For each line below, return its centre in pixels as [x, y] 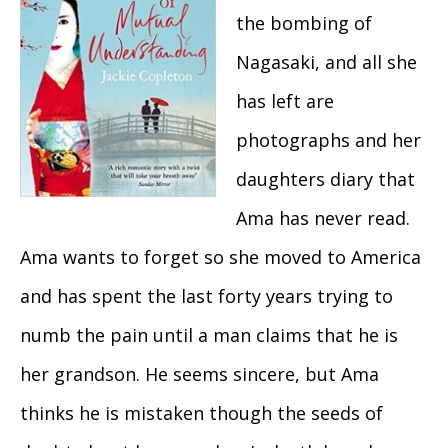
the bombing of [304, 23]
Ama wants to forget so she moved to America [220, 257]
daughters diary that [325, 179]
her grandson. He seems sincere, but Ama [199, 374]
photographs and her [328, 140]
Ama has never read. [323, 218]
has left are [285, 101]
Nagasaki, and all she [326, 62]
